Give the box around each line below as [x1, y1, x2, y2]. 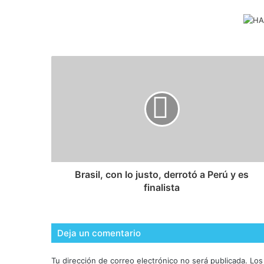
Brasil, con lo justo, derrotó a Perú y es [75, 169, 249, 181]
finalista [144, 181, 180, 194]
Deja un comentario [57, 227, 141, 239]
